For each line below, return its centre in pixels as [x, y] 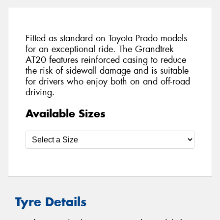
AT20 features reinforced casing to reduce [106, 60]
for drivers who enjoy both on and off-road [108, 82]
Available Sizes [66, 113]
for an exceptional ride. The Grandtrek [99, 49]
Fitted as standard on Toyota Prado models [106, 39]
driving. [40, 93]
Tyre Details [51, 202]
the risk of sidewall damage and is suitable [107, 71]
